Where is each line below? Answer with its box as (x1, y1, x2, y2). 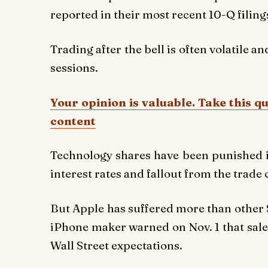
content (50, 113, 96, 128)
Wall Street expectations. (50, 237, 182, 252)
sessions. (50, 60, 98, 75)
